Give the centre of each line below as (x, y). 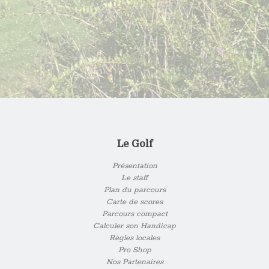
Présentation (134, 166)
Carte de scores (134, 202)
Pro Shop (134, 250)
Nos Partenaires (134, 262)
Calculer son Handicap (134, 226)
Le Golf (134, 144)
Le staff (134, 178)
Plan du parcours (134, 190)
